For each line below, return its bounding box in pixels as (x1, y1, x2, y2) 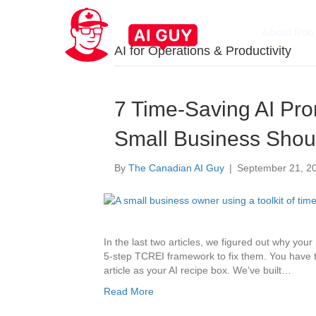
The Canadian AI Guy (128, 162, 224, 174)
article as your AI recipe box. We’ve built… (104, 265, 291, 276)
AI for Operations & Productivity (114, 44, 291, 58)
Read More (104, 286, 154, 297)
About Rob (261, 24, 314, 39)
